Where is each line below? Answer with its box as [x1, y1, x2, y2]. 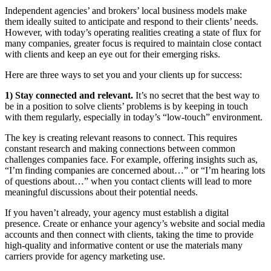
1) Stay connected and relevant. [5, 90, 135, 101]
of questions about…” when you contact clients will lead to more [5, 176, 252, 187]
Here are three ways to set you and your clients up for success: [5, 70, 242, 80]
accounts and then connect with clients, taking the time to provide [5, 229, 253, 240]
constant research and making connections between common [5, 143, 235, 154]
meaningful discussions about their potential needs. [5, 187, 198, 198]
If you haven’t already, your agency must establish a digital [5, 207, 229, 218]
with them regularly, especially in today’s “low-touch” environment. [5, 112, 263, 123]
